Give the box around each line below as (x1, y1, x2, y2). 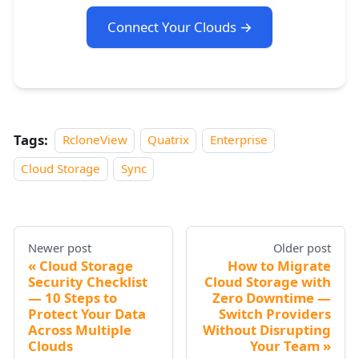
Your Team (250, 336, 321, 355)
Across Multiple (27, 320, 131, 339)
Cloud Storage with (204, 272, 332, 291)
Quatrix (147, 131, 190, 148)
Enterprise (209, 131, 268, 148)
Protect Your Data (27, 304, 146, 323)
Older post (273, 239, 332, 256)
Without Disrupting (203, 320, 332, 339)
